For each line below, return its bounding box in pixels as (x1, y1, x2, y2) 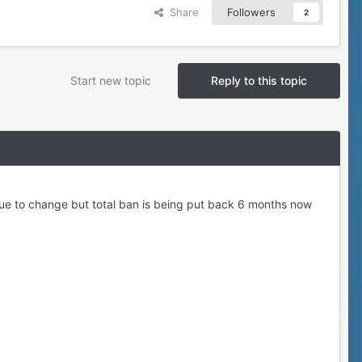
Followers (227, 6, 276, 19)
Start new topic (70, 74, 151, 88)
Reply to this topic (211, 74, 307, 88)
